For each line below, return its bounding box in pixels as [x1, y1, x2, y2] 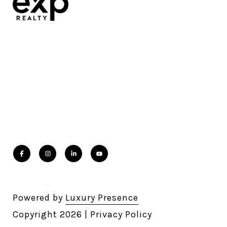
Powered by [13, 192, 65, 203]
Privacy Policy [90, 208, 152, 220]
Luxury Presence [65, 192, 138, 203]
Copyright [13, 208, 60, 220]
